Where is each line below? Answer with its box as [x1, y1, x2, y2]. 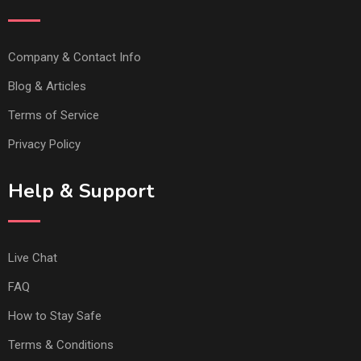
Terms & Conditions [8, 338, 114, 352]
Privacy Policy [8, 137, 81, 151]
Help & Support [8, 178, 154, 204]
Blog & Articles [8, 79, 86, 93]
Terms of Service [8, 108, 99, 122]
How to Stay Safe [8, 309, 102, 323]
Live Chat [8, 251, 57, 265]
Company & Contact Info [8, 50, 141, 64]
